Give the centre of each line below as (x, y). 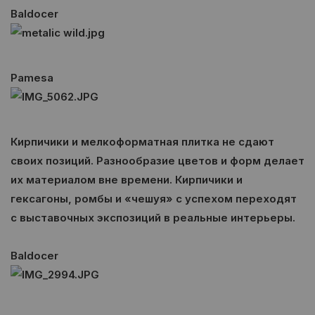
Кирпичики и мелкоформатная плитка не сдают (142, 142)
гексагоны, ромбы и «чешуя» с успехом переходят (154, 199)
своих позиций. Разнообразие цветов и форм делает (157, 161)
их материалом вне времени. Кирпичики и (127, 180)
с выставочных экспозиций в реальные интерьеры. (153, 218)
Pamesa (33, 78)
